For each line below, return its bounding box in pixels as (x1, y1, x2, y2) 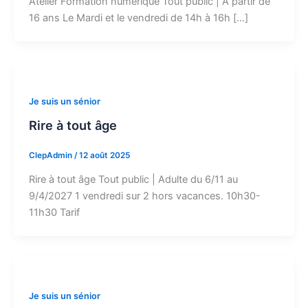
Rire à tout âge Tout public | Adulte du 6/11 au (28, 173, 238, 186)
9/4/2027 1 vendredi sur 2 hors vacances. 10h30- (28, 189, 261, 202)
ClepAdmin (28, 150, 74, 160)
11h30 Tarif (28, 206, 80, 219)
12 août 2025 (78, 150, 130, 160)
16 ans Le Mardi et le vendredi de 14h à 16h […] (28, 12, 248, 25)
